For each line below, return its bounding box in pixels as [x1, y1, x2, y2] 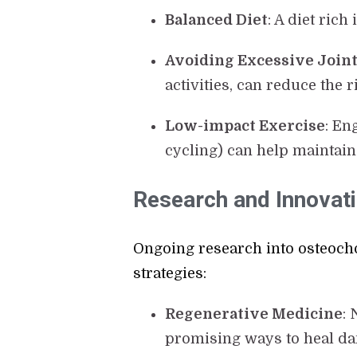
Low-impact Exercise [165, 118, 326, 135]
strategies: [133, 265, 207, 282]
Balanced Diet [165, 12, 269, 29]
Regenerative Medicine [165, 306, 343, 323]
